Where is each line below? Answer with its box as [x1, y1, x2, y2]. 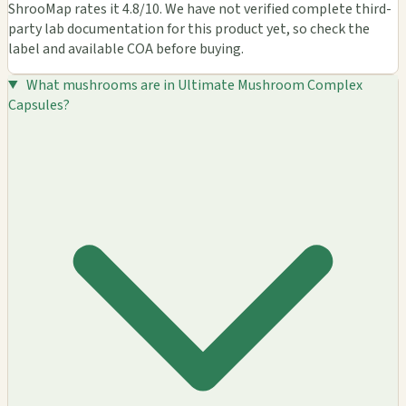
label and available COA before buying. [8, 38, 244, 59]
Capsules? [8, 94, 70, 115]
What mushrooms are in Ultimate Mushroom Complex [25, 74, 362, 95]
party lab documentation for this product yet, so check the [8, 18, 370, 39]
